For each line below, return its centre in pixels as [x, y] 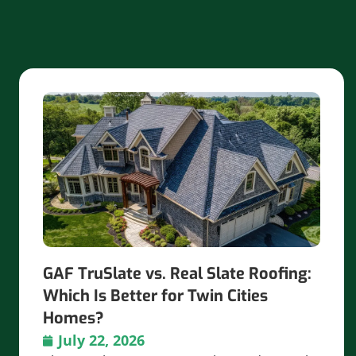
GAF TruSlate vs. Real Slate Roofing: [177, 274]
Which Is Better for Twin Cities [155, 296]
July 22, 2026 [101, 341]
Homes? [74, 319]
